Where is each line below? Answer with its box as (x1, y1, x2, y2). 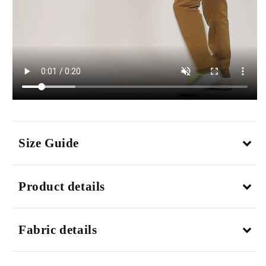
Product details (18, 179, 105, 194)
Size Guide (18, 135, 79, 150)
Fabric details (18, 222, 97, 237)
